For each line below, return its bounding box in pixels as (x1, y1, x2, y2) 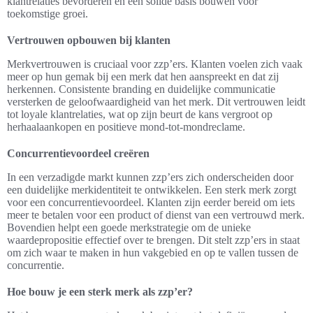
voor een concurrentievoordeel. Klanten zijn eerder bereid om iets (7, 196, 295, 209)
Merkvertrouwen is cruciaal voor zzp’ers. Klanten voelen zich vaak (7, 58, 303, 71)
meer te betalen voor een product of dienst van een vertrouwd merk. (7, 209, 305, 221)
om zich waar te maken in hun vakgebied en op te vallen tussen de (7, 247, 298, 259)
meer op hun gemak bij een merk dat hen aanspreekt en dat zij (7, 71, 279, 83)
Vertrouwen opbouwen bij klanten (7, 34, 170, 47)
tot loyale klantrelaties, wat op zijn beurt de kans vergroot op (7, 108, 272, 121)
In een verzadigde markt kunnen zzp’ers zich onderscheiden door (7, 171, 293, 184)
